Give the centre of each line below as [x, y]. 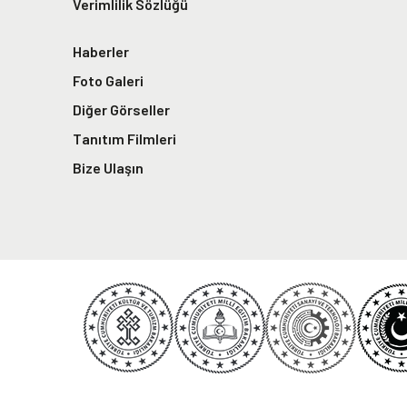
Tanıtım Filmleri [124, 138]
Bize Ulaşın [108, 167]
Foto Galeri [108, 80]
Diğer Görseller [121, 109]
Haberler [101, 51]
